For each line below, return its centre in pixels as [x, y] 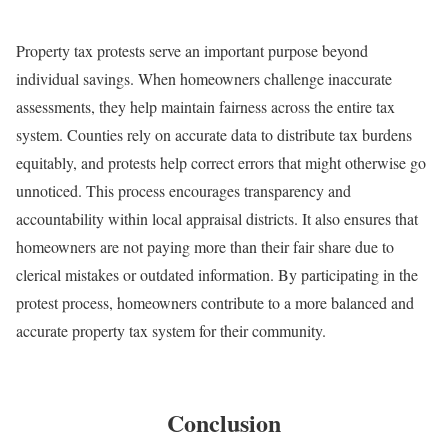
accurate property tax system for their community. [171, 330]
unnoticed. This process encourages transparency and [183, 190]
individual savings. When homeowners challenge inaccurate [204, 78]
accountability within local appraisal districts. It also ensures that [217, 218]
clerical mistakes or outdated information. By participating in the [217, 274]
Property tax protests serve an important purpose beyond [192, 50]
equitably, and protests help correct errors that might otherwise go [221, 162]
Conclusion [224, 422]
